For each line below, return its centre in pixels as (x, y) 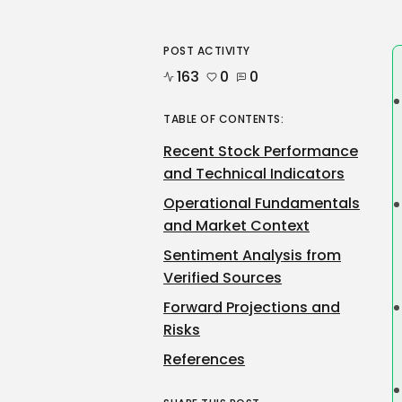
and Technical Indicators (254, 174)
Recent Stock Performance (261, 151)
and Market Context (236, 226)
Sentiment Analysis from (252, 255)
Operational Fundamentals (262, 203)
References (204, 359)
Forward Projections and (252, 307)
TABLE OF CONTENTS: (223, 119)
